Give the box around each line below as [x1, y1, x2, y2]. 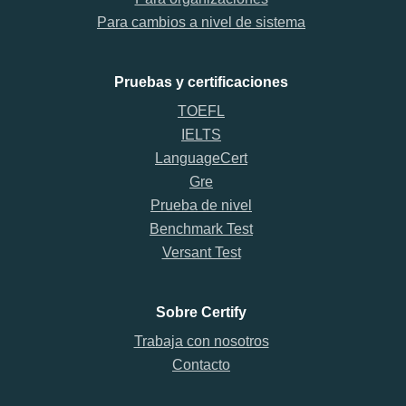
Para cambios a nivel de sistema [97, 14, 305, 30]
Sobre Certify [156, 304, 246, 320]
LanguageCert [155, 150, 247, 166]
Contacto [172, 357, 230, 372]
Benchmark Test [150, 221, 253, 237]
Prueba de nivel [150, 198, 252, 213]
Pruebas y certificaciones [114, 74, 288, 90]
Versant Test [161, 245, 241, 260]
